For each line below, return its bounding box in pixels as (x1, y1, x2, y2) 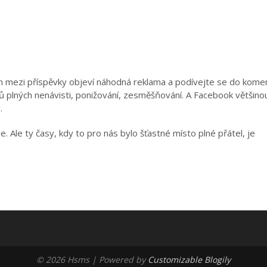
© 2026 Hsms (36, 254, 92, 265)
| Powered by (92, 254, 148, 265)
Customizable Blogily (148, 254, 231, 265)
